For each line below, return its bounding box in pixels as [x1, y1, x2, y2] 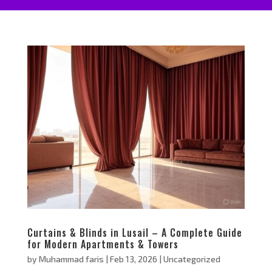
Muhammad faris [38, 253, 104, 264]
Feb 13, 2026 [109, 253, 157, 264]
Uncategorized [163, 253, 220, 264]
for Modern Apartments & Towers [27, 236, 178, 251]
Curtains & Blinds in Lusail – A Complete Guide [27, 225, 242, 240]
